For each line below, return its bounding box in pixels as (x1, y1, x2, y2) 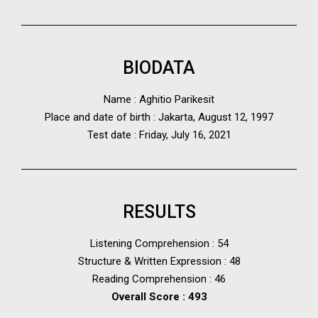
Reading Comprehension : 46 (92, 273, 226, 286)
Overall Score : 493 (111, 290, 207, 304)
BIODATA (123, 57, 195, 79)
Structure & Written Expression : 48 (77, 255, 241, 268)
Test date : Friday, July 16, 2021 (87, 128, 231, 142)
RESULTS (122, 202, 196, 223)
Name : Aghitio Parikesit (104, 93, 214, 106)
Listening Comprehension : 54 (89, 237, 229, 251)
